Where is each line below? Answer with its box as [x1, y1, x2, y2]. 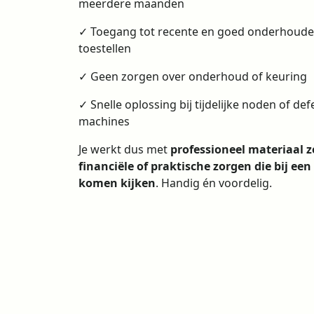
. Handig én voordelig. [156, 175, 272, 191]
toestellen [78, 40, 131, 56]
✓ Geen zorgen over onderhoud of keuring [78, 68, 307, 84]
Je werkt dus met [78, 141, 170, 157]
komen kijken [78, 175, 156, 191]
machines [78, 113, 130, 129]
